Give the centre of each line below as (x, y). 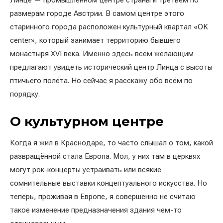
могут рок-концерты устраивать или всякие (86, 170)
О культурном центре (87, 121)
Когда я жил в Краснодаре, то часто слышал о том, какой (111, 143)
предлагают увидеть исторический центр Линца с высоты (111, 67)
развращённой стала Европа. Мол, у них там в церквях (105, 156)
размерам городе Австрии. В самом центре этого (97, 13)
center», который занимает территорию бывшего (95, 40)
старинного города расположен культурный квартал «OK (109, 27)
